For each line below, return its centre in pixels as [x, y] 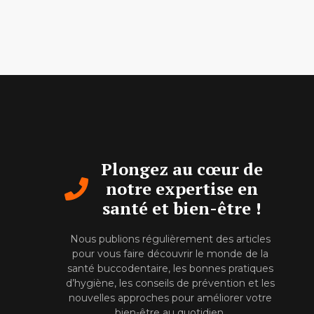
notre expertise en [182, 189]
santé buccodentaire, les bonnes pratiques [170, 269]
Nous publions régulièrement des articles [170, 239]
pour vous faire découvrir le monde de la [170, 254]
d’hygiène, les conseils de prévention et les [170, 284]
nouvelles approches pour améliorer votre [170, 298]
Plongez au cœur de [182, 169]
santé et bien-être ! [182, 209]
